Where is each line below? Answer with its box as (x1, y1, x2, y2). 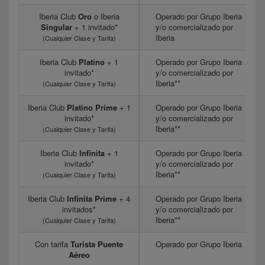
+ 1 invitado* (72, 21, 118, 33)
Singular (40, 21, 72, 33)
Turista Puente (70, 238, 123, 250)
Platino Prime (66, 102, 117, 114)
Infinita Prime (67, 193, 117, 205)
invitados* (62, 203, 96, 215)
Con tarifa (35, 238, 70, 250)
